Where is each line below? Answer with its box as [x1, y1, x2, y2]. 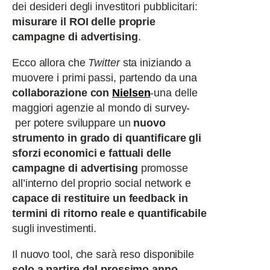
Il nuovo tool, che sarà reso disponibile [12, 248, 194, 260]
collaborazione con [12, 87, 113, 99]
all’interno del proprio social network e [12, 177, 191, 189]
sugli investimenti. [12, 222, 97, 234]
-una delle [150, 87, 198, 99]
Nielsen [112, 87, 151, 99]
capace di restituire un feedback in [12, 192, 188, 204]
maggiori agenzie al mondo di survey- [12, 102, 190, 114]
